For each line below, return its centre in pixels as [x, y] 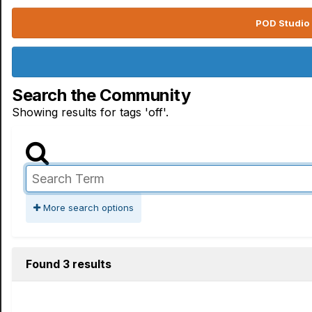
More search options [87, 208]
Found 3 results [69, 264]
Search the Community [101, 95]
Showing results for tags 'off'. [90, 112]
